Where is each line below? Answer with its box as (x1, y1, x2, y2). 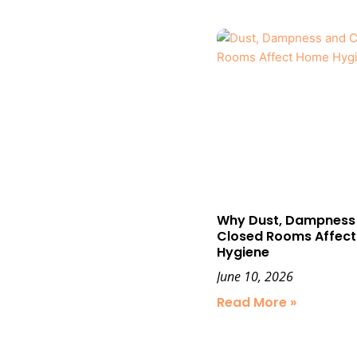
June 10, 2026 (217, 267, 293, 285)
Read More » (217, 292, 296, 312)
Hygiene (217, 242, 269, 261)
